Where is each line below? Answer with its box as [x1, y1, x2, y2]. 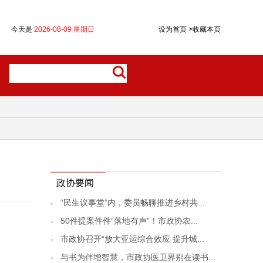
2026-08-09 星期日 [34, 25, 95, 33]
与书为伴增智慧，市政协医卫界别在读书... [60, 252, 215, 262]
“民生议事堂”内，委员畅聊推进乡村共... [60, 198, 205, 207]
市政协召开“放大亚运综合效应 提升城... [60, 234, 204, 244]
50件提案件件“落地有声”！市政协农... [60, 216, 198, 225]
